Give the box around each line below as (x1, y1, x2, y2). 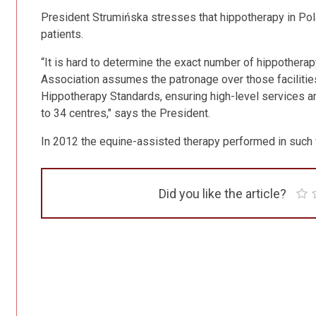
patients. (41, 28, 83, 41)
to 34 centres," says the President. (41, 107, 210, 120)
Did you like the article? (158, 186, 286, 201)
